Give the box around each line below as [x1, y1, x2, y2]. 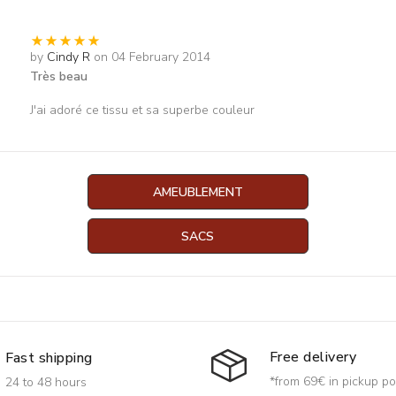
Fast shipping [4, 347, 93, 368]
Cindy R [46, 49, 90, 65]
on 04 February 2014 [93, 49, 210, 65]
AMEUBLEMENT [152, 184, 243, 201]
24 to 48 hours [4, 373, 87, 391]
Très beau [29, 68, 88, 85]
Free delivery [270, 347, 357, 367]
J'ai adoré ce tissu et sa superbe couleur [29, 102, 255, 118]
